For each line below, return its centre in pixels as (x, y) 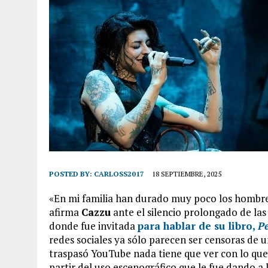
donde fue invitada (93, 226)
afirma (65, 212)
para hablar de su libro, (198, 226)
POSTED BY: (71, 174)
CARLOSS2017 (119, 174)
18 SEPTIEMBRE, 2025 (187, 174)
